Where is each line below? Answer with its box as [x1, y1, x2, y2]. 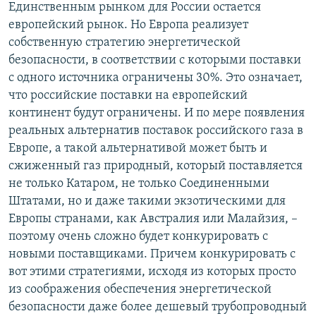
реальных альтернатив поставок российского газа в [8, 123, 303, 138]
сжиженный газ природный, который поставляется [8, 159, 303, 173]
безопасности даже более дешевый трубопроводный [8, 300, 307, 314]
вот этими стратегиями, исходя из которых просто [8, 265, 296, 279]
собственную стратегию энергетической [8, 35, 241, 49]
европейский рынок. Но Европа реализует [8, 18, 248, 32]
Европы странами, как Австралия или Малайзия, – [8, 212, 298, 226]
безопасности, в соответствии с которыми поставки [8, 53, 301, 67]
